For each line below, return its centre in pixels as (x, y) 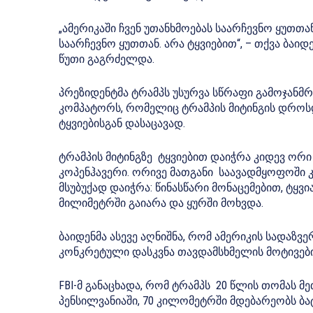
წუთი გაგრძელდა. (107, 59)
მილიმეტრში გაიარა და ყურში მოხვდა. (161, 203)
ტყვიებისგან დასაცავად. (122, 124)
